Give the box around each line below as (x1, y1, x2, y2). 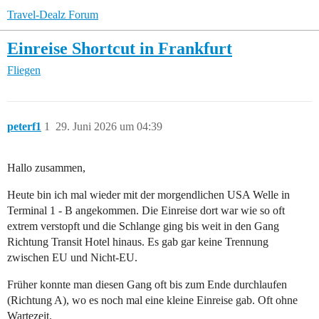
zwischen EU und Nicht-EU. (7, 251, 137, 264)
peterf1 (7, 120, 41, 133)
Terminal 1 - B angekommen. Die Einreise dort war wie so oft (7, 204, 285, 217)
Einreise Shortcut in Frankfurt (7, 38, 232, 58)
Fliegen (7, 64, 41, 77)
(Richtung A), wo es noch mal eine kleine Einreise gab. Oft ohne (7, 294, 298, 307)
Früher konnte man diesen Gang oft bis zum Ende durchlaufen (7, 278, 287, 291)
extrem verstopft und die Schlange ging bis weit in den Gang (7, 220, 279, 233)
